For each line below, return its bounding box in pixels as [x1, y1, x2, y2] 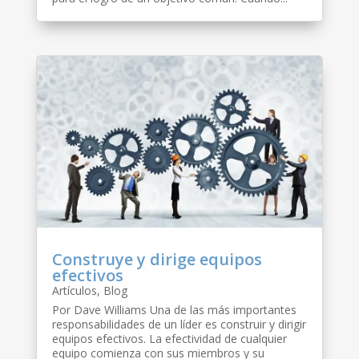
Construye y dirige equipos [51, 248, 262, 270]
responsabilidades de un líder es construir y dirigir [51, 316, 306, 332]
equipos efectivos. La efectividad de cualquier [51, 330, 287, 346]
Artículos [51, 282, 97, 298]
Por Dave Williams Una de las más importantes [51, 301, 296, 317]
